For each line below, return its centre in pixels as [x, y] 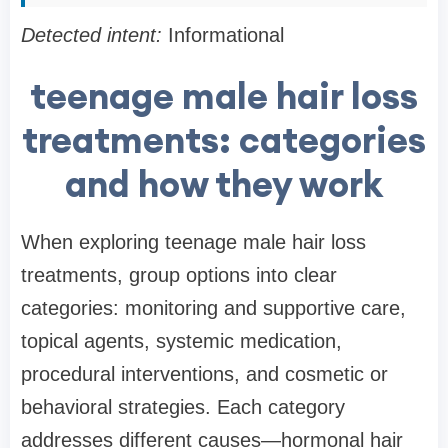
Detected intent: [91, 35]
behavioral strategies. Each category [183, 407]
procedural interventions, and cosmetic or [204, 374]
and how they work [224, 184]
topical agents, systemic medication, [181, 341]
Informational [223, 35]
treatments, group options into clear [179, 275]
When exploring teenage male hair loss [193, 242]
